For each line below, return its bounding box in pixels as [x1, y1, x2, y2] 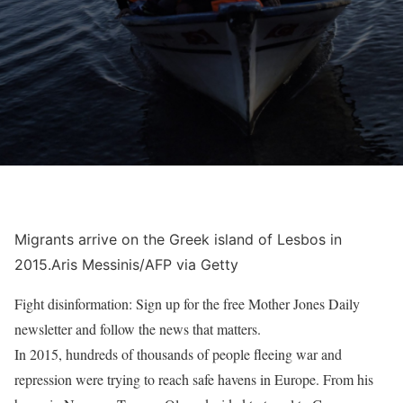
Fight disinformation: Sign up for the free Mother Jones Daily [14, 294, 360, 313]
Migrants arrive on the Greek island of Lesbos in [14, 230, 342, 248]
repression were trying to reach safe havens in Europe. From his [14, 370, 373, 389]
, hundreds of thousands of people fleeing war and [58, 345, 342, 363]
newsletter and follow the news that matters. [14, 319, 261, 338]
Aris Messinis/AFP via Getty [51, 255, 238, 273]
